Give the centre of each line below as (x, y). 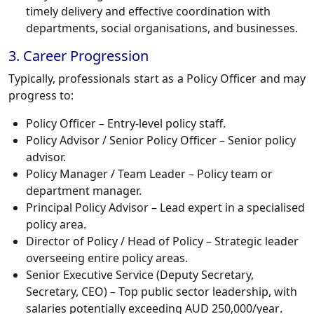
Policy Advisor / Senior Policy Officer (121, 141)
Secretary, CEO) (67, 292)
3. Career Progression (78, 56)
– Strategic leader (251, 241)
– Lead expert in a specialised (227, 208)
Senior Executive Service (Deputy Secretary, (140, 275)
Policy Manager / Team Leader (106, 174)
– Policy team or (229, 174)
